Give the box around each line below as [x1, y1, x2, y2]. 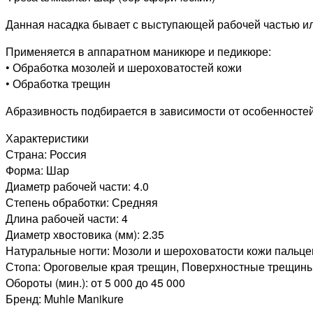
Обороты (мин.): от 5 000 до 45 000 [6, 275, 185, 291]
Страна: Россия [6, 146, 87, 163]
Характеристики [6, 130, 89, 147]
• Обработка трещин [6, 75, 110, 92]
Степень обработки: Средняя [6, 194, 158, 211]
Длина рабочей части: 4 [6, 210, 128, 227]
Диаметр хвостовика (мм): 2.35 [6, 226, 164, 243]
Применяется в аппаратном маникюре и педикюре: [6, 43, 271, 60]
